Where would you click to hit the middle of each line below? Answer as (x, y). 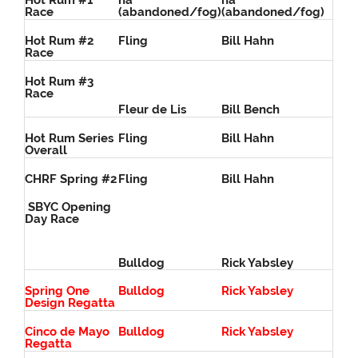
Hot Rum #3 (60, 82)
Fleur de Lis (153, 110)
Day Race (52, 219)
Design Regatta (70, 303)
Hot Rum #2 (60, 41)
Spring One (58, 291)
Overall (46, 151)
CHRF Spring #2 (71, 179)
